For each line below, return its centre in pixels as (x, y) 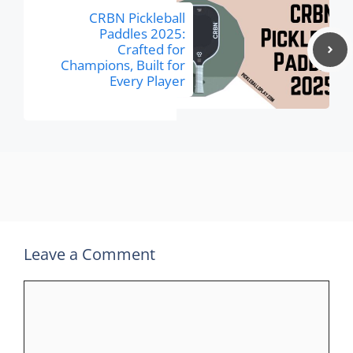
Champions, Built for (123, 65)
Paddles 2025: (142, 33)
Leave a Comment (89, 254)
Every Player (147, 81)
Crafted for (151, 49)
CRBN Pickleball (137, 18)
